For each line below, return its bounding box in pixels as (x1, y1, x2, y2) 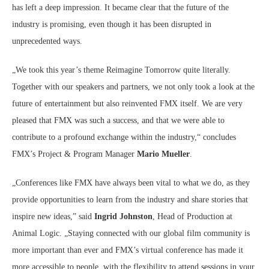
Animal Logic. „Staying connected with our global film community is (12, 229, 250, 238)
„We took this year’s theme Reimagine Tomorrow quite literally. (12, 65, 231, 75)
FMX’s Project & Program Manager (12, 150, 137, 159)
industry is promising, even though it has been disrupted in (12, 20, 211, 29)
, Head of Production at (153, 212, 232, 222)
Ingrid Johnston (94, 212, 153, 222)
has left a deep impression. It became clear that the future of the (12, 3, 229, 13)
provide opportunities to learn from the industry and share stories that (12, 195, 248, 205)
